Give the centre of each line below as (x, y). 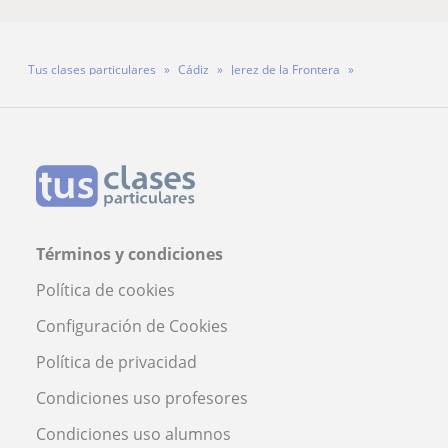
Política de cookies (105, 289)
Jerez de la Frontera (285, 69)
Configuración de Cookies (132, 325)
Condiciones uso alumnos (133, 433)
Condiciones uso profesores (142, 397)
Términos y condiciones (129, 253)
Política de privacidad (116, 361)
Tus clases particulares (92, 69)
